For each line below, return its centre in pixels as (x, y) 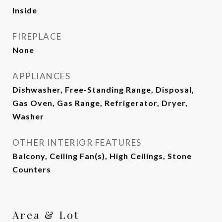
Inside (25, 10)
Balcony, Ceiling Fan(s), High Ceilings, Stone (102, 156)
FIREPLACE (37, 36)
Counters (32, 169)
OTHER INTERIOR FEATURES (77, 142)
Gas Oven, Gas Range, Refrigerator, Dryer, (100, 103)
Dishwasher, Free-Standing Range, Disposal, (103, 89)
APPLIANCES (41, 76)
